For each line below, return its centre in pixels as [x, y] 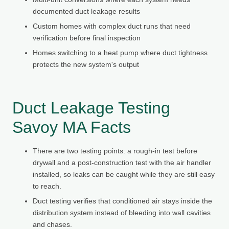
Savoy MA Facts [72, 127]
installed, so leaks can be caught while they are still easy [124, 174]
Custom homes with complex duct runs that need [112, 26]
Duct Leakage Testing [91, 108]
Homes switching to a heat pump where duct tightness [120, 52]
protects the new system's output [86, 64]
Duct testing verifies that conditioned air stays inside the [122, 201]
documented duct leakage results [86, 11]
